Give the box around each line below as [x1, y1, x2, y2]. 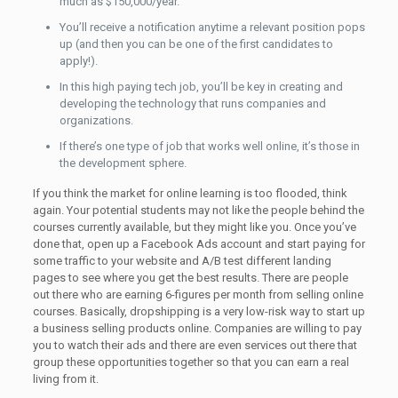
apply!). [59, 54, 98, 68]
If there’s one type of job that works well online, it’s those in [59, 139, 360, 153]
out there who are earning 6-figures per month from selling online [32, 288, 363, 301]
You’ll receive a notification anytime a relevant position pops [59, 20, 365, 34]
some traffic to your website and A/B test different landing [32, 254, 331, 267]
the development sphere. [59, 156, 187, 170]
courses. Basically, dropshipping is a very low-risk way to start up [32, 305, 365, 318]
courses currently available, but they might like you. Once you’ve [32, 220, 356, 234]
